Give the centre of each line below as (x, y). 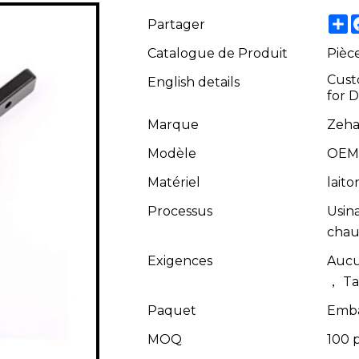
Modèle (172, 153)
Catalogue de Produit (218, 53)
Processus (180, 211)
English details (194, 82)
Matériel (174, 182)
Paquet (172, 310)
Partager (176, 24)
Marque (173, 124)
